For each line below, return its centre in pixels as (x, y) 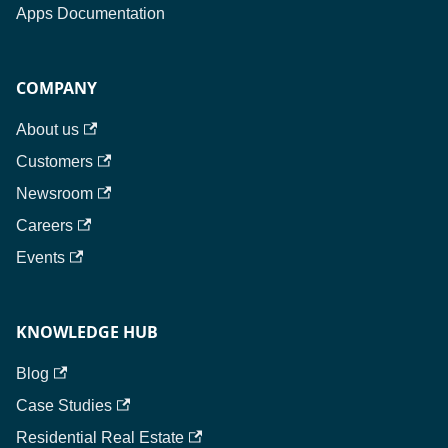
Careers (44, 225)
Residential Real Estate (100, 437)
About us (47, 129)
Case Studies (64, 405)
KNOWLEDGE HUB (87, 332)
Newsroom (54, 193)
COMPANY (56, 88)
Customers (54, 161)
